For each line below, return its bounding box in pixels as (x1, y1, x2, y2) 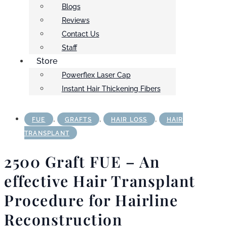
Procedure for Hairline (4, 190, 178, 211)
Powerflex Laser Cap (61, 71, 131, 80)
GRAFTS (64, 116, 92, 124)
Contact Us (61, 30, 99, 39)
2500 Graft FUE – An (4, 152, 160, 172)
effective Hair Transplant (4, 171, 196, 192)
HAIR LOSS (110, 116, 147, 124)
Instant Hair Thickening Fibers (61, 85, 161, 93)
